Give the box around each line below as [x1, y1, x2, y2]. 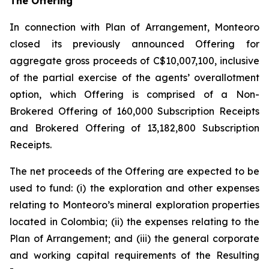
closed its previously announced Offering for [10, 38, 259, 50]
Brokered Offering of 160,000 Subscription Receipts [10, 105, 259, 117]
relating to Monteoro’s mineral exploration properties [10, 199, 259, 211]
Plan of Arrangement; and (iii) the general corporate [10, 232, 259, 244]
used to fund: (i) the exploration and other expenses [10, 182, 259, 194]
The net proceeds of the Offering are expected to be [10, 165, 259, 177]
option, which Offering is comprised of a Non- [10, 88, 259, 100]
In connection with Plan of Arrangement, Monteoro [10, 21, 259, 33]
